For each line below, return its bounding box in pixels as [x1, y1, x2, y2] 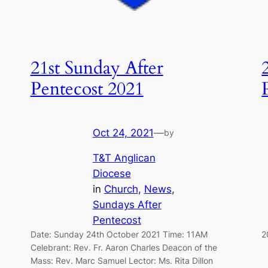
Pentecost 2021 [30, 77, 144, 102]
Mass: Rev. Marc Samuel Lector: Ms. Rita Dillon [30, 255, 213, 266]
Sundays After [92, 199, 162, 211]
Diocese [92, 167, 131, 180]
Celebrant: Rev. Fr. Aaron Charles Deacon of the [30, 242, 217, 253]
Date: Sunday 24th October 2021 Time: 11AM [30, 229, 208, 240]
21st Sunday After [30, 56, 163, 81]
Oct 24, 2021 [92, 126, 154, 139]
